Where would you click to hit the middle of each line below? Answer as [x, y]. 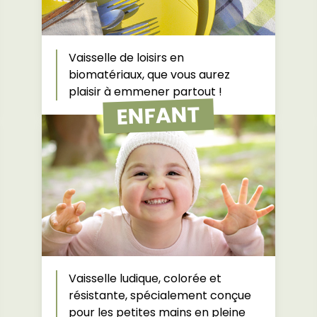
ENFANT [158, 116]
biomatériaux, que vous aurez [149, 75]
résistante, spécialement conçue [160, 295]
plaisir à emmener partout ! [145, 92]
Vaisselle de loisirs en [126, 58]
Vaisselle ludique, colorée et [145, 278]
